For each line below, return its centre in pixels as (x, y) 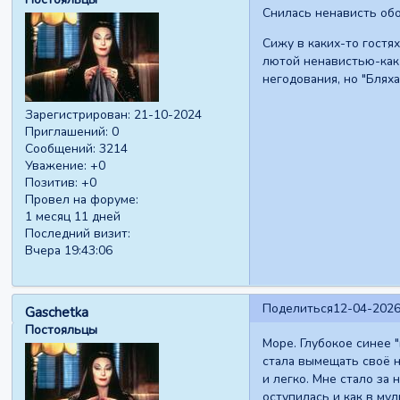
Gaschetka (57, 312)
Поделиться (297, 309)
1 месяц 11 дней (73, 217)
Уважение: (56, 166)
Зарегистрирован (77, 115)
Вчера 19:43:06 (69, 251)
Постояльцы (62, 329)
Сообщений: (61, 149)
